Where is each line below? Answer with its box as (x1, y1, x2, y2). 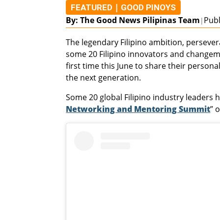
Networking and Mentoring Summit (66, 104, 211, 115)
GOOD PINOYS (121, 2, 176, 13)
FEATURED (71, 2, 113, 13)
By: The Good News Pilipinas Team (66, 15, 200, 26)
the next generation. (66, 72, 141, 83)
